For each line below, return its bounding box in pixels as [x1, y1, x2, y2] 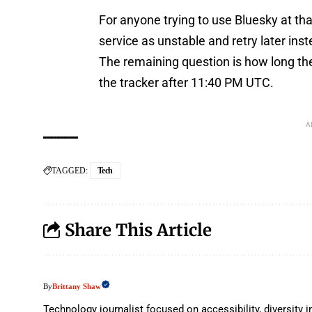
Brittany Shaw [52, 282, 101, 291]
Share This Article [65, 219, 212, 241]
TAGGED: [52, 166, 88, 176]
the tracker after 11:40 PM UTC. [99, 75, 274, 91]
